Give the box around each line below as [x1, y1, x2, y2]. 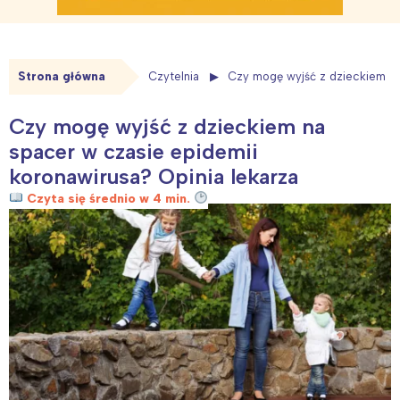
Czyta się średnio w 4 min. [22, 190, 194, 206]
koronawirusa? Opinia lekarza [9, 162, 298, 189]
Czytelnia [148, 70, 199, 84]
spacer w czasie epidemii [9, 137, 258, 164]
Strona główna [18, 70, 105, 84]
